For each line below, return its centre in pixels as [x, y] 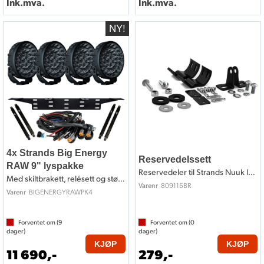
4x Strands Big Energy [57, 153]
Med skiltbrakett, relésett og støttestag [121, 179]
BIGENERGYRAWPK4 [61, 192]
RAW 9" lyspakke [45, 166]
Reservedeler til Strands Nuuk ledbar [252, 172]
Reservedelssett [175, 160]
